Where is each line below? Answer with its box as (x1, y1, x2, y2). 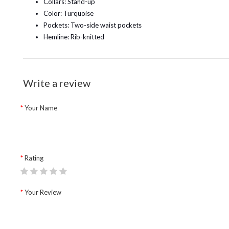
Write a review (23, 77, 90, 89)
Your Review (25, 188, 61, 196)
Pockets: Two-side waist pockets (43, 21, 142, 29)
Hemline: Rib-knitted (43, 33, 104, 41)
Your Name (25, 104, 57, 112)
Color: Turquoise (43, 9, 94, 17)
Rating (25, 154, 43, 162)
